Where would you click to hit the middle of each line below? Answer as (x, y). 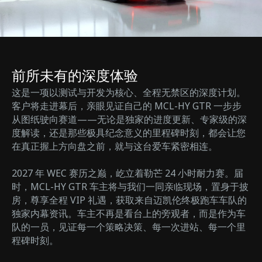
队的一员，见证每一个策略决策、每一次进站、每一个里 (129, 227)
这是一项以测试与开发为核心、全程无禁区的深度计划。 (129, 93)
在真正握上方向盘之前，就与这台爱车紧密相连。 (115, 146)
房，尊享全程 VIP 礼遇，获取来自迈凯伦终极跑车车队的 (129, 200)
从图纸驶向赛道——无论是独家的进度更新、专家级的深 (129, 120)
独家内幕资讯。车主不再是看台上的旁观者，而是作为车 (129, 214)
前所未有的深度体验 (75, 76)
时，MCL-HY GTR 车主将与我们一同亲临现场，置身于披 (130, 187)
